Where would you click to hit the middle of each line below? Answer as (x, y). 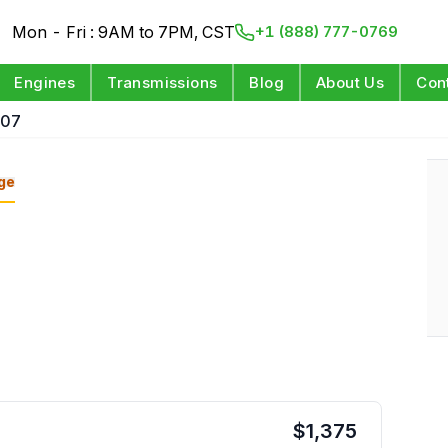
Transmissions (162, 82)
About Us (350, 82)
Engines (45, 82)
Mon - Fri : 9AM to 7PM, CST (124, 32)
